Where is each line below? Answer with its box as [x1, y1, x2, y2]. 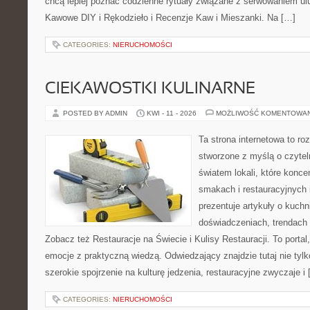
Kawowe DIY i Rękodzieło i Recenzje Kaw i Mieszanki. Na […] [45, 12, 295, 23]
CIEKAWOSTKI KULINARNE [45, 82, 255, 97]
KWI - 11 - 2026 [147, 109, 197, 117]
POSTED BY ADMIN [63, 109, 129, 117]
